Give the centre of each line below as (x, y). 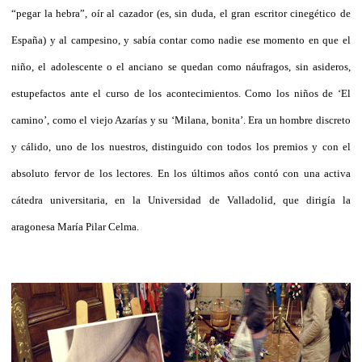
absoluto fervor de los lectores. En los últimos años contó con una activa (181, 173)
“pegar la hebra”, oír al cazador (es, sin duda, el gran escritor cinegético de (181, 13)
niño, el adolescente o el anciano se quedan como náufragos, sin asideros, (181, 66)
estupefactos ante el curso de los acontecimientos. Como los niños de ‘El (181, 93)
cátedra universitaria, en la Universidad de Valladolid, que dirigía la (181, 200)
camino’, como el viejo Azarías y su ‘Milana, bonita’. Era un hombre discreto (181, 120)
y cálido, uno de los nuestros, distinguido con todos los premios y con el (181, 146)
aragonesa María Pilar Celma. (75, 226)
